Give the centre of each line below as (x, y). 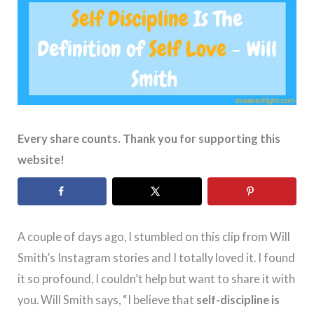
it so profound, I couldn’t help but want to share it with (157, 278)
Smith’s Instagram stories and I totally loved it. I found (157, 257)
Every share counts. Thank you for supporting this (149, 139)
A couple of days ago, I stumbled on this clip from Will (154, 236)
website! (41, 160)
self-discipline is (238, 299)
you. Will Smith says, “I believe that (107, 299)
